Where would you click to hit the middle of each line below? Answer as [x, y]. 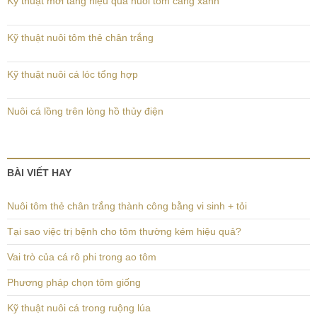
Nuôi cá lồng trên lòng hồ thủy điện [85, 111]
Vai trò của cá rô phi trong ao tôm [82, 257]
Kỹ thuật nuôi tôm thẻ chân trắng [80, 37]
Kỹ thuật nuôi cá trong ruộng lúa [79, 307]
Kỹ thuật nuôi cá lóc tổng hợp [73, 74]
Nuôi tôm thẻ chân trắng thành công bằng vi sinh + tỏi [127, 206]
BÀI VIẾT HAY [39, 172]
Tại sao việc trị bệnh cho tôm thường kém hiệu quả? [124, 231]
